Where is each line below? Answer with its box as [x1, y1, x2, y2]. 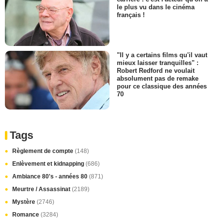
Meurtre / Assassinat [12, 186, 72, 193]
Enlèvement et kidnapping [12, 160, 86, 168]
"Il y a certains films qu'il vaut [117, 51, 207, 59]
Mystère [12, 198, 37, 206]
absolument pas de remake [117, 75, 198, 83]
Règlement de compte [12, 148, 75, 155]
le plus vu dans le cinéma [117, 3, 195, 11]
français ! [117, 11, 145, 19]
